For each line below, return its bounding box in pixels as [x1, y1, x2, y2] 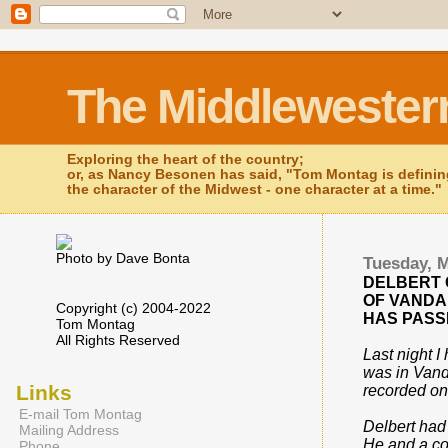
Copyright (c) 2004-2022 [56, 300, 211, 316]
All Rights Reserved [56, 332, 180, 348]
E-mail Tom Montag [19, 406, 142, 422]
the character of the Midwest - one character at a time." [67, 182, 443, 197]
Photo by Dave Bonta [56, 250, 190, 266]
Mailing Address [19, 422, 119, 438]
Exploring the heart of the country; [67, 152, 305, 167]
